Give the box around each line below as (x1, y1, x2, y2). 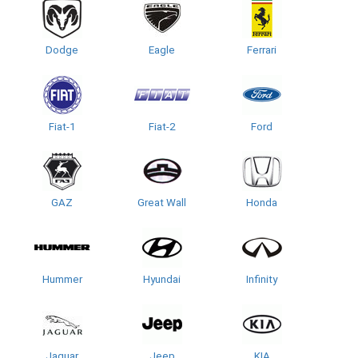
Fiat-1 (49, 120, 75, 133)
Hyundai (143, 272, 181, 285)
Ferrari (247, 43, 276, 56)
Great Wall (137, 197, 186, 209)
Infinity (246, 272, 277, 285)
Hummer (42, 272, 82, 285)
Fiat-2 (149, 120, 175, 133)
